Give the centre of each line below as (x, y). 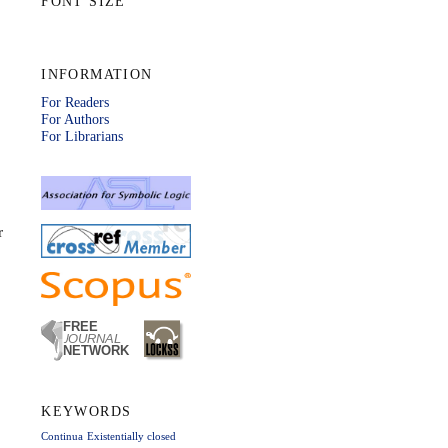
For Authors (75, 118)
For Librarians (82, 135)
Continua (62, 437)
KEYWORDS (86, 411)
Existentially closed (132, 437)
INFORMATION (97, 74)
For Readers (75, 101)
